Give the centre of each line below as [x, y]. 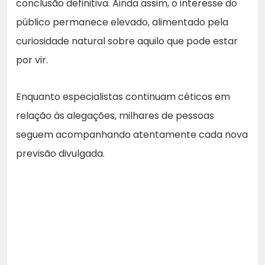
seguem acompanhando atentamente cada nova [132, 134]
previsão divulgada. [60, 153]
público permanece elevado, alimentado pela [122, 22]
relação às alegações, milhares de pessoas [115, 115]
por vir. [32, 60]
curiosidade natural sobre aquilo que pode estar [127, 41]
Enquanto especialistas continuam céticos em [123, 96]
